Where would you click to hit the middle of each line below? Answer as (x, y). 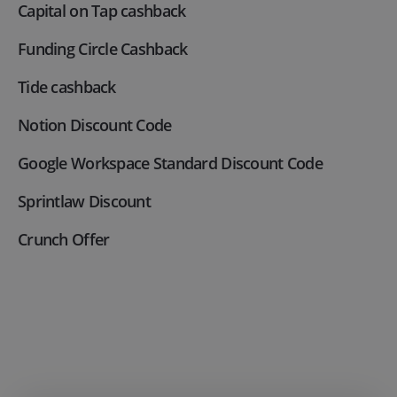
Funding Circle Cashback (103, 49)
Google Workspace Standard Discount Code (170, 163)
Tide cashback (67, 87)
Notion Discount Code (95, 125)
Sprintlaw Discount (85, 202)
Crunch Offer (64, 240)
